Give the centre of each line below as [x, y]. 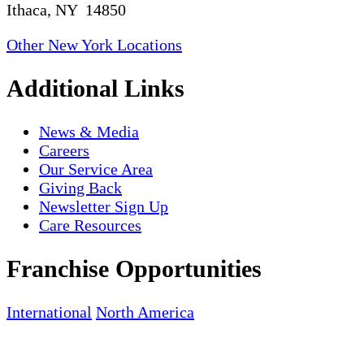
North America [145, 312]
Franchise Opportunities [134, 268]
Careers [64, 150]
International [49, 312]
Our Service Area [96, 169]
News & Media [89, 131]
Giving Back [80, 187]
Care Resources [90, 225]
